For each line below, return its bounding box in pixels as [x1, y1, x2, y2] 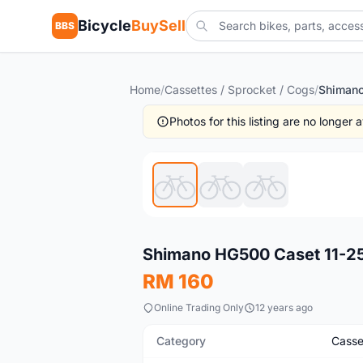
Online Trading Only [154, 301, 244, 314]
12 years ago [255, 301, 313, 314]
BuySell [131, 17, 186, 34]
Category [156, 334, 206, 348]
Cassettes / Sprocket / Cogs [164, 83, 314, 96]
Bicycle [78, 17, 131, 34]
